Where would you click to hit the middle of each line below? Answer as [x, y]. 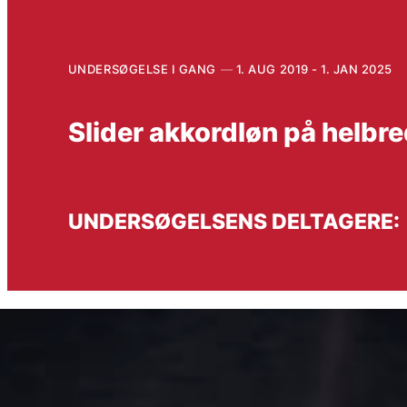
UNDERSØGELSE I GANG [142, 69]
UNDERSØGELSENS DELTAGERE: [233, 222]
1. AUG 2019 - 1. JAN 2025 [314, 69]
